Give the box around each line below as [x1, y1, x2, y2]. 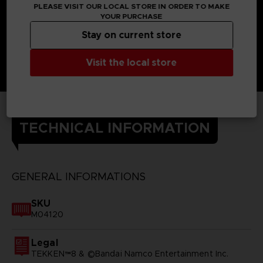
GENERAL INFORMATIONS [11, 170, 146, 183]
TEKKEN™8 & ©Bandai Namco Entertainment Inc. [31, 248, 229, 259]
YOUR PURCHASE [100, 12, 163, 21]
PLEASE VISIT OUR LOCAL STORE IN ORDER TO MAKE [33, 2, 230, 11]
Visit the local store [86, 56, 177, 69]
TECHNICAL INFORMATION [19, 119, 210, 137]
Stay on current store [82, 29, 181, 41]
